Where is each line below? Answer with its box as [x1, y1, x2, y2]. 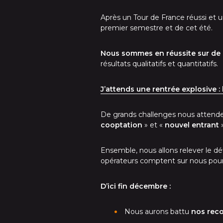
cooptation [101, 120, 142, 129]
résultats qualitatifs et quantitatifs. [101, 59, 218, 68]
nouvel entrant [165, 120, 219, 129]
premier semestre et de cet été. [101, 23, 213, 32]
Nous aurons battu [124, 207, 191, 216]
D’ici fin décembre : [101, 182, 171, 191]
